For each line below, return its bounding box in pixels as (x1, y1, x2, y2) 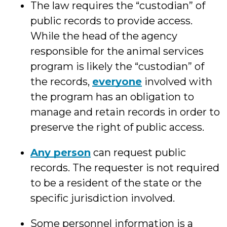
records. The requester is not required (30, 162, 219, 174)
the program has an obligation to (30, 91, 194, 103)
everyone (92, 75, 142, 88)
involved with (142, 75, 212, 88)
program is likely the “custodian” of (30, 60, 204, 72)
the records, (30, 75, 92, 88)
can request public (91, 146, 186, 159)
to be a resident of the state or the (30, 177, 202, 189)
